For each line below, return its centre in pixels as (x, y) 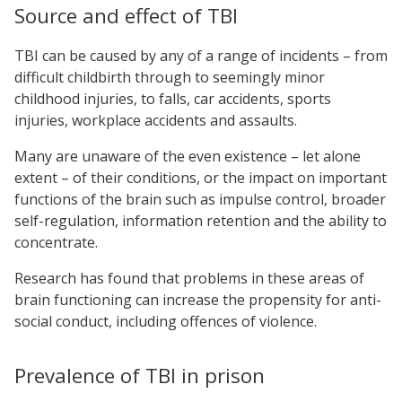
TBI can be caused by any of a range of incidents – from (201, 55)
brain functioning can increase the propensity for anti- (198, 299)
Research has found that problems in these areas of (189, 278)
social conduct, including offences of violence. (166, 321)
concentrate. (56, 242)
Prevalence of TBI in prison (140, 375)
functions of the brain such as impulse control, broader (200, 199)
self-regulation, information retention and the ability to (201, 220)
